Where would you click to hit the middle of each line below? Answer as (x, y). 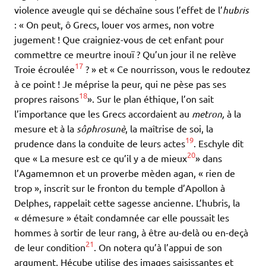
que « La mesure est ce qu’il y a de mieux (101, 158)
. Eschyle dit (218, 143)
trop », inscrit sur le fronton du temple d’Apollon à (120, 187)
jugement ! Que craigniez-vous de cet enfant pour (119, 39)
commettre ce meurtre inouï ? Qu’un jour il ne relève (125, 54)
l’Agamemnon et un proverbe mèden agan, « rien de (125, 172)
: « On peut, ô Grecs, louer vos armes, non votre (114, 24)
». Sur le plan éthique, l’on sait (151, 98)
